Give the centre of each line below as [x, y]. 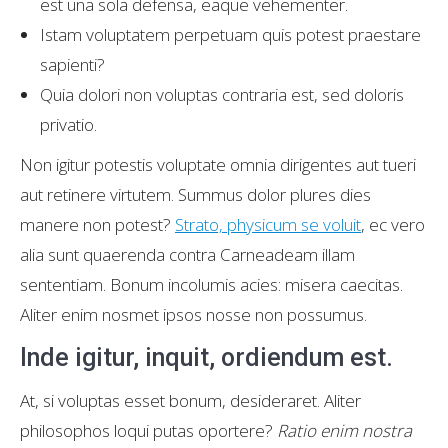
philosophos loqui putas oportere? [148, 430]
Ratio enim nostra [344, 430]
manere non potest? [97, 224]
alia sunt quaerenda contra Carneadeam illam [187, 254]
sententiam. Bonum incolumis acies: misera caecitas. [211, 284]
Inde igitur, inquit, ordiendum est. [206, 357]
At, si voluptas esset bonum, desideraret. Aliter [190, 400]
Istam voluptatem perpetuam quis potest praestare [230, 34]
